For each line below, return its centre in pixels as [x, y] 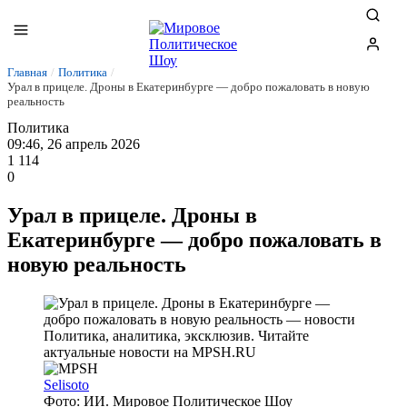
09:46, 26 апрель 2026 [74, 144]
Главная [27, 72]
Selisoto [66, 384]
